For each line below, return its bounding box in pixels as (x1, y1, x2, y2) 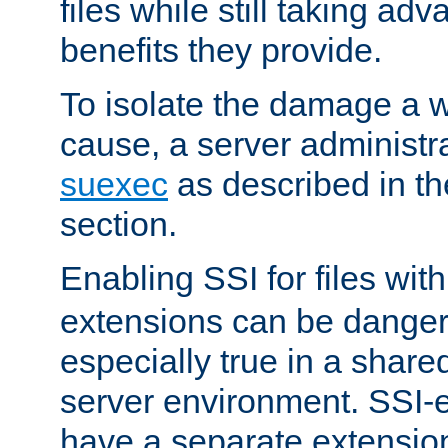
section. (60, 204, 177, 243)
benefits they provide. (60, 30, 382, 69)
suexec (60, 164, 168, 203)
